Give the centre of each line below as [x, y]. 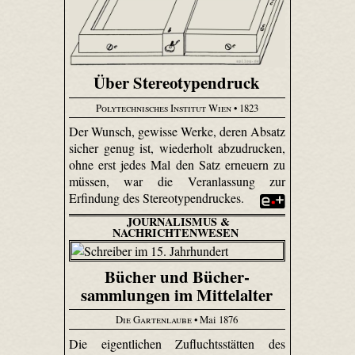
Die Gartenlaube [154, 320]
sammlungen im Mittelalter [177, 294]
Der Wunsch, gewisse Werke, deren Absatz [177, 132]
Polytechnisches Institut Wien [163, 107]
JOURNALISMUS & [178, 222]
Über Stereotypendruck [177, 83]
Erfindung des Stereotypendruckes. [158, 198]
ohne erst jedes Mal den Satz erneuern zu [177, 165]
